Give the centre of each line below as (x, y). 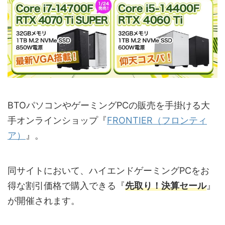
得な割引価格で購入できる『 (66, 186)
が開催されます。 (44, 201)
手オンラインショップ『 (57, 121)
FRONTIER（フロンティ (157, 121)
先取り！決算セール (166, 186)
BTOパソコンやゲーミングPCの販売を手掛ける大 (109, 105)
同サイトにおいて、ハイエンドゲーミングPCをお (108, 171)
